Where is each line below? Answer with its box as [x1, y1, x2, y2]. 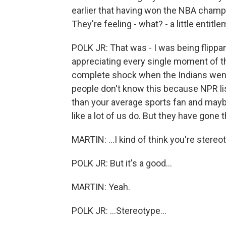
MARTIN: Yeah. [72, 182, 130, 192]
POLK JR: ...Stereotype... [72, 205, 166, 216]
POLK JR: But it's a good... [72, 158, 172, 168]
